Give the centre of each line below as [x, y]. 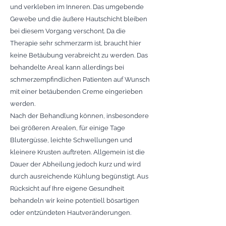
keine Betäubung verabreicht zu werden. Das [79, 55]
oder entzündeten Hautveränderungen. [71, 213]
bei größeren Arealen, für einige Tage [68, 128]
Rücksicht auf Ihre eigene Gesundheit [67, 188]
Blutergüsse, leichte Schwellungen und [71, 140]
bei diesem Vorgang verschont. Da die [68, 31]
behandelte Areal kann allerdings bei [67, 67]
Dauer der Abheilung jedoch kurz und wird [75, 164]
